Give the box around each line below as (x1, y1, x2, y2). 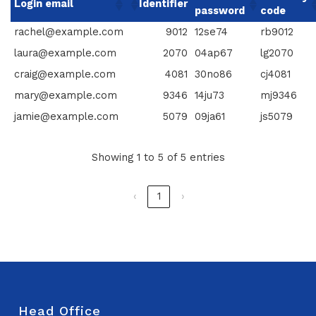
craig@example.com (14, 68, 116, 81)
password (195, 5, 245, 18)
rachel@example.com (14, 26, 123, 39)
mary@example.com (14, 90, 117, 102)
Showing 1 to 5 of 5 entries (91, 151, 225, 164)
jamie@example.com (14, 111, 119, 123)
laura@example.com (14, 47, 116, 60)
